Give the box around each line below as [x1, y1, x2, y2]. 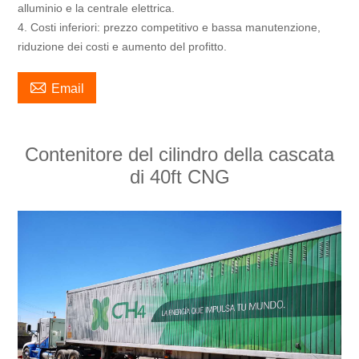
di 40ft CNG [129, 165, 230, 188]
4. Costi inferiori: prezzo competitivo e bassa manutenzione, [18, 20, 321, 34]
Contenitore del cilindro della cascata [25, 143, 334, 165]
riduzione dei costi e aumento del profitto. [18, 39, 228, 53]
